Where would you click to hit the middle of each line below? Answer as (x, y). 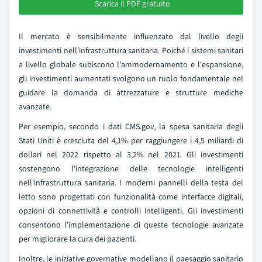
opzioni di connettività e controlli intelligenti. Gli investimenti (131, 211)
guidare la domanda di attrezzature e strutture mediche (131, 92)
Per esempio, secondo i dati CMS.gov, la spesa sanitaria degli (131, 126)
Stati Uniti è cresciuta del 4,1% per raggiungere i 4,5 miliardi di (131, 140)
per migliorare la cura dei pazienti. (77, 239)
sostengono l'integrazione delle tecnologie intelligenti (131, 168)
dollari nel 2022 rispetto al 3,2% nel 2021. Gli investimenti (131, 154)
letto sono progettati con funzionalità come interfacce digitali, (131, 196)
